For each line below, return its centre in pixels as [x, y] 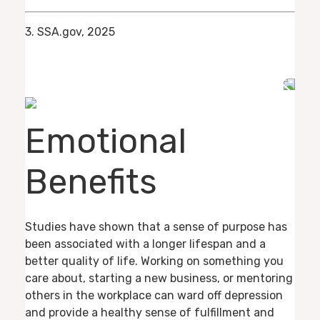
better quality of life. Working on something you [154, 261]
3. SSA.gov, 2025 [70, 31]
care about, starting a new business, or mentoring [159, 278]
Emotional [106, 141]
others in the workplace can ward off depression [154, 295]
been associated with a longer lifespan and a [145, 244]
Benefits [91, 182]
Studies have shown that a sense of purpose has [156, 226]
